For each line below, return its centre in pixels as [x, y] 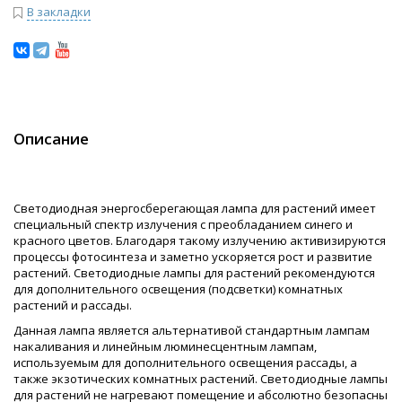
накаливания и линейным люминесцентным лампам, [165, 347]
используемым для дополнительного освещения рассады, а [185, 363]
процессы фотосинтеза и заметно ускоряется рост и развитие [193, 257]
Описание [51, 139]
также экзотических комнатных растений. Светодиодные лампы [201, 379]
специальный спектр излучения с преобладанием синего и [183, 225]
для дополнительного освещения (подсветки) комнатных [178, 289]
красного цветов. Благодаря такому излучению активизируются [200, 241]
